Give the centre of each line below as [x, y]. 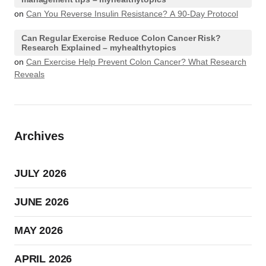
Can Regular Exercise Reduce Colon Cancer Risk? [121, 38]
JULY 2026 [40, 173]
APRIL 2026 [43, 259]
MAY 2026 [39, 230]
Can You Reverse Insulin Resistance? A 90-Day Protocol [132, 14]
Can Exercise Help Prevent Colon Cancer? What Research [136, 62]
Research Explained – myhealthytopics [99, 47]
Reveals [29, 74]
